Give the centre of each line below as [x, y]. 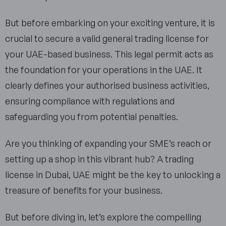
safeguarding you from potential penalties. [95, 117]
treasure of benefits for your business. [87, 190]
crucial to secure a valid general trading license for [107, 39]
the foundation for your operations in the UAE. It [104, 70]
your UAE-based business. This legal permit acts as [109, 54]
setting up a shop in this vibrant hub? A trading [99, 159]
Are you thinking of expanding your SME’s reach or [108, 144]
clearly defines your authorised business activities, [107, 86]
